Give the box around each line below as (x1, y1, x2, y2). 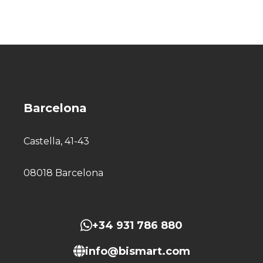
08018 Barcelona (23, 167, 103, 179)
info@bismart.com (85, 244, 190, 258)
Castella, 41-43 (23, 135, 89, 147)
